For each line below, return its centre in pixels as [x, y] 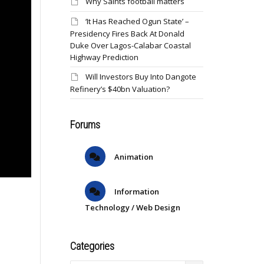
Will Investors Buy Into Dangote [141, 77]
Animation [133, 157]
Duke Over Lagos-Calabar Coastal [130, 45]
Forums [85, 125]
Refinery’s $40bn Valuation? [120, 89]
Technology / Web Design [132, 207]
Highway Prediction [104, 57]
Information [136, 192]
